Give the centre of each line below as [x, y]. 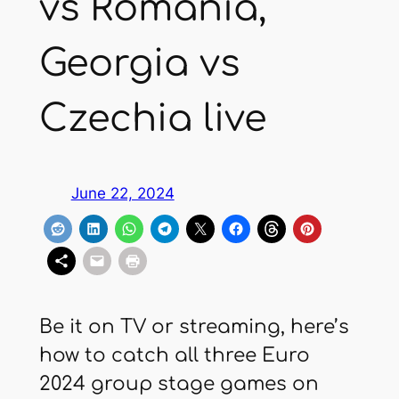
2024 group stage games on [179, 383]
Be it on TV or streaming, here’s [194, 326]
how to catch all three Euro [174, 355]
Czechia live [153, 119]
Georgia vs [139, 64]
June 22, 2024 [122, 193]
